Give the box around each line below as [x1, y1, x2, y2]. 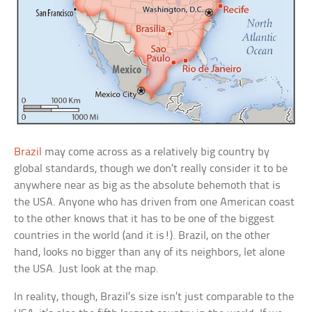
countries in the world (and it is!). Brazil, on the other [14, 230, 271, 242]
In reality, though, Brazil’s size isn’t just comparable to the [14, 291, 295, 304]
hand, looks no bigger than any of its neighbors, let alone [14, 247, 286, 259]
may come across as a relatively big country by [42, 146, 270, 159]
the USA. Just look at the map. [14, 263, 159, 276]
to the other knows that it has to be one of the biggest [14, 213, 275, 226]
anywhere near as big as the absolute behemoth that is [14, 180, 281, 192]
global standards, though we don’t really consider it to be [14, 163, 288, 175]
